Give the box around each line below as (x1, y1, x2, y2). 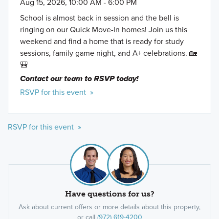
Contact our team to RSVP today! (20, 72, 140, 84)
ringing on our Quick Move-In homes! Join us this (20, 23, 187, 35)
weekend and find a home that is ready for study (20, 35, 184, 47)
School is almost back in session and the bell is (20, 12, 179, 23)
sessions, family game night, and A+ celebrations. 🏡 (20, 47, 197, 59)
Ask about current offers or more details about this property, (19, 201, 200, 212)
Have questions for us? (65, 189, 154, 198)
